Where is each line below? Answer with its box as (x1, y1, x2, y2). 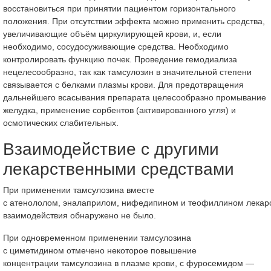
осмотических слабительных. (3, 118, 119, 128)
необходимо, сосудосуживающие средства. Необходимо (3, 42, 229, 51)
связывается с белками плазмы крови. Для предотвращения (3, 80, 244, 90)
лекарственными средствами (3, 160, 234, 178)
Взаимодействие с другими (3, 140, 219, 158)
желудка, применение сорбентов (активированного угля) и (3, 105, 236, 115)
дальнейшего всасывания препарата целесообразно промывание (3, 93, 266, 102)
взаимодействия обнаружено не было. (3, 211, 156, 220)
